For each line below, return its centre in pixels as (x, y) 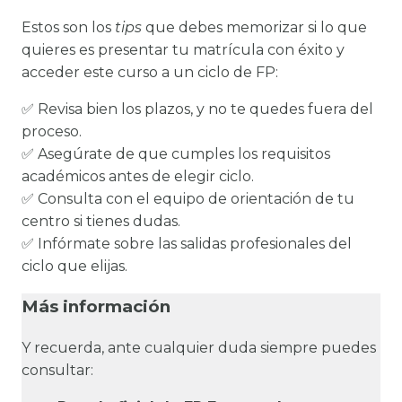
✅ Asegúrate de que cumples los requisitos (176, 153)
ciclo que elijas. (74, 266)
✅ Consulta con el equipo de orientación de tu (188, 198)
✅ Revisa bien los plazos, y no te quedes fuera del (197, 109)
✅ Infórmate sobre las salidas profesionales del (187, 243)
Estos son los (68, 27)
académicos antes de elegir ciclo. (138, 176)
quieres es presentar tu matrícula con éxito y (183, 49)
